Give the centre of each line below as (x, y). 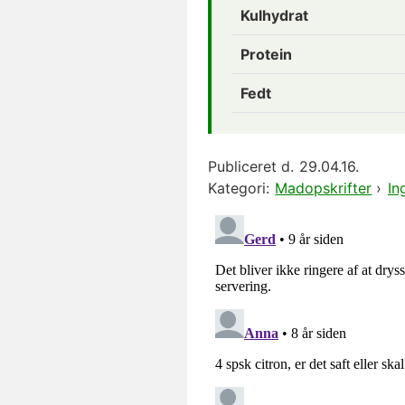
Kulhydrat (274, 15)
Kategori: (239, 188)
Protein (266, 54)
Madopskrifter (324, 188)
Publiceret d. (251, 166)
